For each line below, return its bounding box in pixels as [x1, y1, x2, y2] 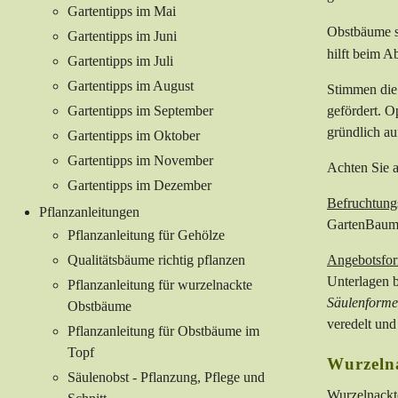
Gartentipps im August [68, 78, 194, 94]
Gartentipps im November [68, 153, 213, 169]
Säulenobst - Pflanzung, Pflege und [68, 370, 265, 386]
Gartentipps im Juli [68, 53, 173, 69]
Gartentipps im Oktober [68, 128, 200, 144]
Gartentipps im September [68, 103, 213, 119]
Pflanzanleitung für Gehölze [68, 227, 225, 243]
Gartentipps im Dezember [68, 178, 211, 194]
